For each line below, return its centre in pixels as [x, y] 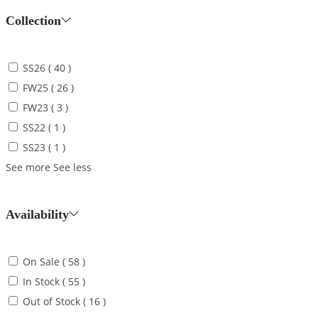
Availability [37, 214]
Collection [33, 20]
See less [72, 167]
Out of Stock [51, 301]
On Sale [41, 261]
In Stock [41, 281]
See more [28, 167]
